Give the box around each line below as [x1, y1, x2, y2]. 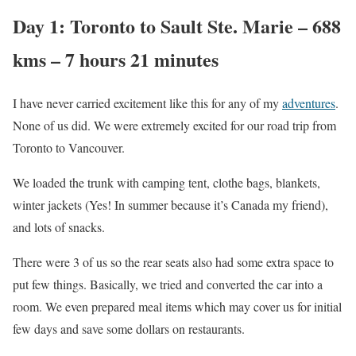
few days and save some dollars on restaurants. [13, 320, 245, 338]
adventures [282, 95, 335, 112]
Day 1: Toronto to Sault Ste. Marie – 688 [13, 12, 341, 41]
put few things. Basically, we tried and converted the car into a [13, 276, 323, 293]
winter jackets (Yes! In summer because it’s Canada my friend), [13, 196, 328, 214]
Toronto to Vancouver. [13, 139, 125, 157]
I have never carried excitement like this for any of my [13, 95, 282, 112]
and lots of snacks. [13, 219, 105, 236]
